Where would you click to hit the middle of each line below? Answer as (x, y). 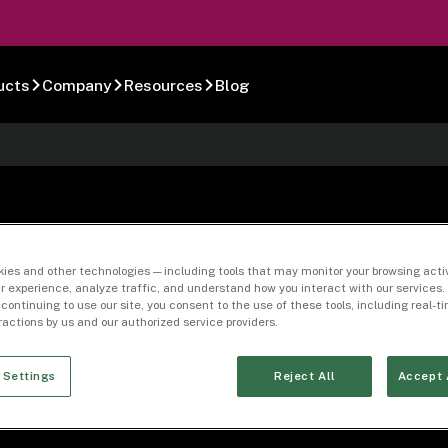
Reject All (305, 375)
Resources (163, 85)
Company (76, 85)
